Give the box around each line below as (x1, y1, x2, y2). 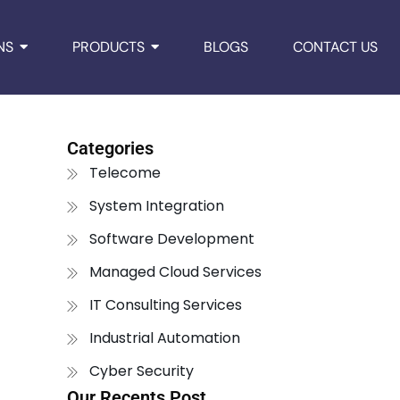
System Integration (88, 196, 224, 217)
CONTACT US (292, 37, 378, 56)
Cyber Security (88, 361, 194, 382)
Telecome (88, 162, 161, 184)
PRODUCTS (71, 37, 145, 56)
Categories (66, 137, 154, 159)
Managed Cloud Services (88, 262, 262, 283)
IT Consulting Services (88, 295, 242, 316)
